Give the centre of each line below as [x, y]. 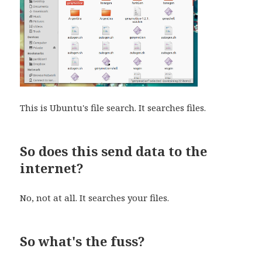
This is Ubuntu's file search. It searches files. [113, 108]
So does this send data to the [114, 151]
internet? [52, 168]
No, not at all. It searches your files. [95, 198]
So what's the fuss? [83, 241]
